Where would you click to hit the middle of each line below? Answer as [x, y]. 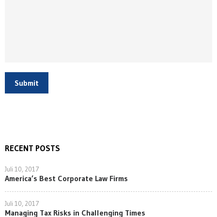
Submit [27, 83]
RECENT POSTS [32, 148]
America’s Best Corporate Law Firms [66, 178]
